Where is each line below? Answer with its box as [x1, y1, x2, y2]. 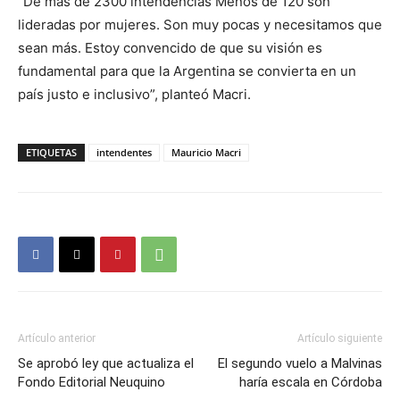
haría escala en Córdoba [239, 374, 382, 390]
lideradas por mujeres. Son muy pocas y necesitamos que [18, 16, 382, 33]
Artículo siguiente [297, 332, 382, 345]
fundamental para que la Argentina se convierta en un [18, 62, 356, 79]
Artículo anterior [18, 332, 96, 345]
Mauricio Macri [171, 146, 241, 159]
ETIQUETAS [26, 146, 77, 159]
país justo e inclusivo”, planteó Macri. [18, 86, 251, 103]
